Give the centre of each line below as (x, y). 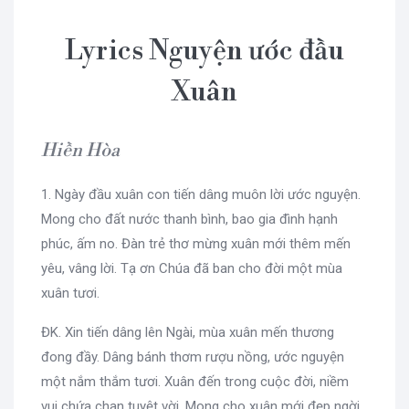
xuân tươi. (70, 293)
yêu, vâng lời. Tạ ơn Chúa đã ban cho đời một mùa (192, 268)
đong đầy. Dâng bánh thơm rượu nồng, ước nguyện (193, 357)
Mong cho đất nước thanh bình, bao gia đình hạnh (189, 219)
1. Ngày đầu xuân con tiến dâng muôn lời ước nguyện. (201, 194)
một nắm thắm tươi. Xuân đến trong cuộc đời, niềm (195, 381)
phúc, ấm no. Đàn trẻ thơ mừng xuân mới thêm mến (196, 243)
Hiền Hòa (80, 151)
